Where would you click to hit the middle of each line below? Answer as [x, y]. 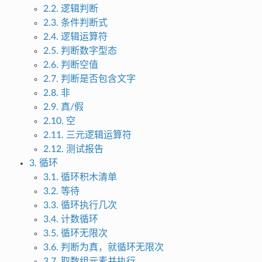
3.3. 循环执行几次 [80, 206]
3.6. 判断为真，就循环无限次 [103, 248]
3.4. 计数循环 [70, 220]
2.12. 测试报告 [73, 149]
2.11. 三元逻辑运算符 [87, 135]
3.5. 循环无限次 [75, 234]
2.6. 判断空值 [70, 65]
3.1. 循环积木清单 [80, 177]
